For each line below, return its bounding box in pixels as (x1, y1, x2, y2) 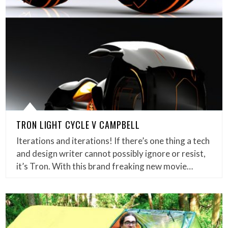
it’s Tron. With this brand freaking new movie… (16, 160, 193, 172)
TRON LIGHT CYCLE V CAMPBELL (16, 118, 140, 131)
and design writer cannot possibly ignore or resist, (16, 148, 206, 159)
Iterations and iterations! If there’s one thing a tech (16, 135, 210, 146)
